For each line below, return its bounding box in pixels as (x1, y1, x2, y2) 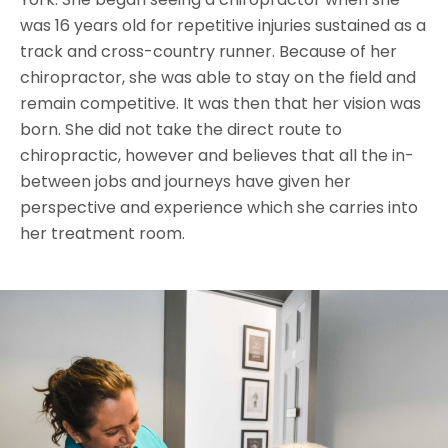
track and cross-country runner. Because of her (20, 39, 397, 63)
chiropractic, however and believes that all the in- (20, 143, 414, 167)
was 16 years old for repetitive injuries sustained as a (20, 13, 426, 37)
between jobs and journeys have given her (20, 169, 351, 193)
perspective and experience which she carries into (20, 195, 418, 219)
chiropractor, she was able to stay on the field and (20, 65, 416, 89)
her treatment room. (20, 221, 185, 245)
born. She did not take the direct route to (20, 117, 342, 141)
